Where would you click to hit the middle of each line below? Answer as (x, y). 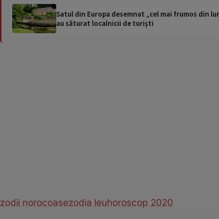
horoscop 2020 (140, 202)
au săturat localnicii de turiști (105, 23)
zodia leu (88, 202)
